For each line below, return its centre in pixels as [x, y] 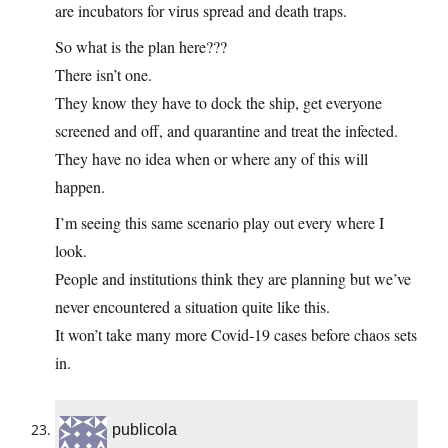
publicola [144, 430]
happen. [80, 187]
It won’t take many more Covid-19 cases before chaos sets [236, 335]
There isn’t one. [103, 75]
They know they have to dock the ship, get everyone [218, 103]
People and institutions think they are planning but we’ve [233, 279]
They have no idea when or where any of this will [211, 159]
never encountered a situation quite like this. [192, 307]
